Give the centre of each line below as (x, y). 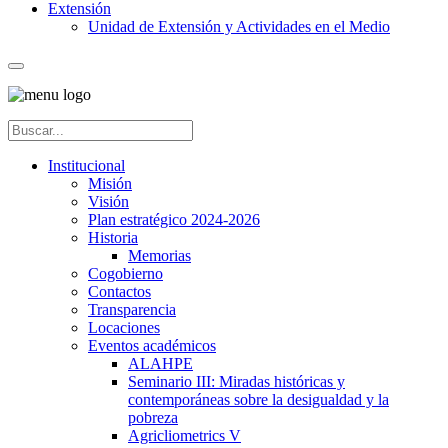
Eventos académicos (152, 345)
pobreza (153, 417)
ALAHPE (160, 363)
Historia (113, 237)
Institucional (86, 165)
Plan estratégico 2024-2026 (174, 219)
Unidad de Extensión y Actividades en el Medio (239, 26)
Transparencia (132, 309)
